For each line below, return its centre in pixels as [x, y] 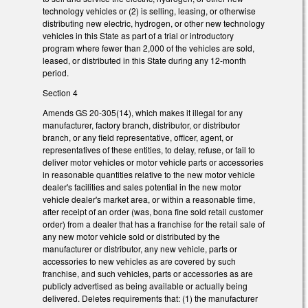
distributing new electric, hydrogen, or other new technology [154, 23]
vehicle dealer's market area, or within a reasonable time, [149, 199]
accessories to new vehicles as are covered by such [139, 261]
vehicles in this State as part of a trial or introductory [138, 36]
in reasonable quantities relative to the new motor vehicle [149, 174]
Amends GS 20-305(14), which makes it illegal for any [143, 112]
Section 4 [60, 93]
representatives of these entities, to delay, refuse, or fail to [149, 149]
